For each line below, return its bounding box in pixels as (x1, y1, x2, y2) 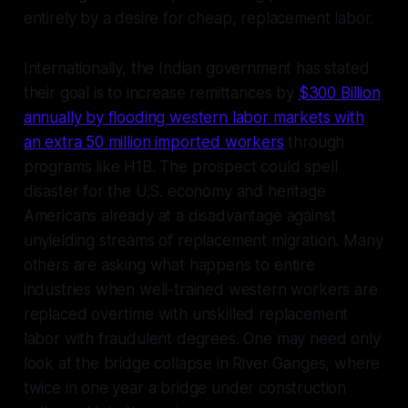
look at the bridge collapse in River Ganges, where (23, 353, 381, 372)
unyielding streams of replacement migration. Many (23, 230, 383, 250)
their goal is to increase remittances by (23, 83, 299, 102)
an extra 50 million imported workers (23, 132, 284, 151)
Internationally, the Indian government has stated (23, 58, 370, 77)
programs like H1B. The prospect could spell (23, 157, 338, 176)
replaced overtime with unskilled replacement (23, 304, 349, 323)
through (283, 132, 345, 151)
